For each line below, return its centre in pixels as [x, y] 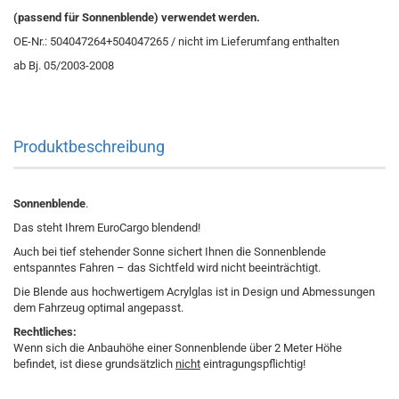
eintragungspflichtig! [253, 364]
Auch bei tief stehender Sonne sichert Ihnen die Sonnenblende [170, 252]
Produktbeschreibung [89, 147]
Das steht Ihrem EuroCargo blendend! [107, 228]
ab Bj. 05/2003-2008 [64, 65]
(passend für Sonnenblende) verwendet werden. [137, 17]
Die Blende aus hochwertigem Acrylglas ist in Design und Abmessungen [194, 292]
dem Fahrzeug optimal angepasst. [98, 308]
